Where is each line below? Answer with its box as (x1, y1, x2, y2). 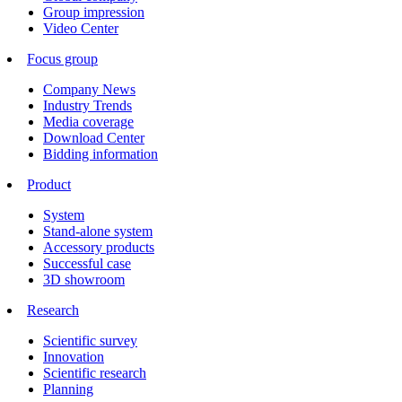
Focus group (27, 50, 98, 66)
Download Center (43, 129, 144, 145)
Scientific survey (43, 332, 137, 348)
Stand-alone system (43, 223, 153, 239)
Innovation (43, 348, 104, 364)
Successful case (43, 255, 131, 271)
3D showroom (43, 271, 125, 287)
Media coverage (43, 113, 134, 129)
